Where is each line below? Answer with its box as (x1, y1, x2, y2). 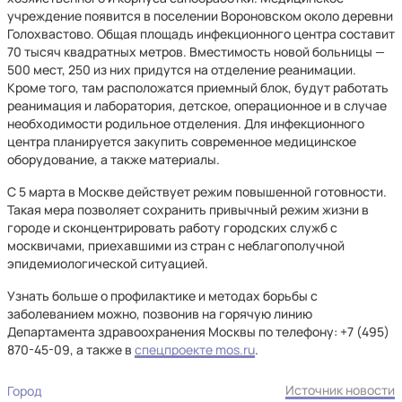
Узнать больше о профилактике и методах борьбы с (7, 287, 318, 304)
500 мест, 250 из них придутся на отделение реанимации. (7, 61, 356, 78)
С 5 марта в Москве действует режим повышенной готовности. (7, 183, 387, 200)
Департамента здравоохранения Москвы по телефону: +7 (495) (7, 323, 389, 340)
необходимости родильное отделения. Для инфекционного (7, 115, 364, 132)
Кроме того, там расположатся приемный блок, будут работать (7, 79, 389, 96)
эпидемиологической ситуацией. (7, 255, 208, 272)
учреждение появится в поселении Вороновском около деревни (7, 7, 393, 24)
